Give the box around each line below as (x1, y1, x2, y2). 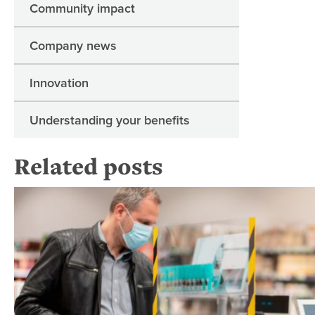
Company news (30, 37, 117, 55)
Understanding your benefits (30, 111, 190, 129)
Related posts (14, 150, 163, 182)
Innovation (30, 74, 89, 92)
